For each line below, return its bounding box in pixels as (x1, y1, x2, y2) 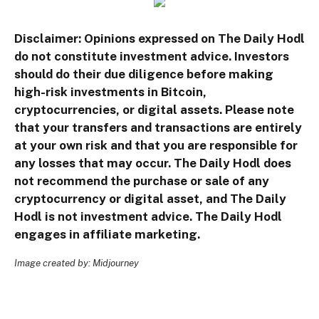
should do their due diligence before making (14, 67, 273, 82)
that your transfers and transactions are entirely (14, 120, 302, 135)
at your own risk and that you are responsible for (14, 138, 298, 153)
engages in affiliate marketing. (14, 227, 200, 242)
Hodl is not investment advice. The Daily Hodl (14, 209, 282, 224)
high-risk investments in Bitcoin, (14, 85, 206, 100)
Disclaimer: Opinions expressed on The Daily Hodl (14, 31, 305, 46)
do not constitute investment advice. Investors (14, 49, 289, 64)
